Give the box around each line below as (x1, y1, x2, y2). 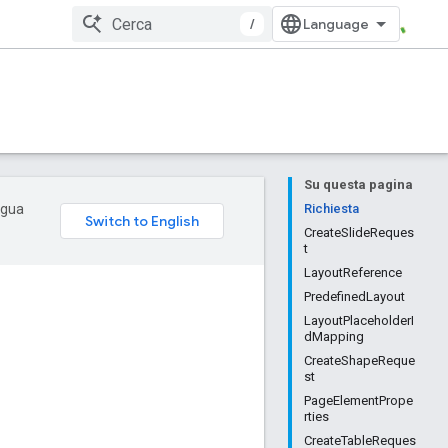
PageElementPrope (304, 393, 413, 408)
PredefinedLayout (304, 289, 405, 304)
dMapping (304, 329, 364, 344)
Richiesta (304, 201, 359, 216)
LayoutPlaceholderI (304, 313, 414, 328)
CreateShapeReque (304, 353, 415, 368)
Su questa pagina (304, 177, 413, 192)
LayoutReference (304, 265, 402, 280)
